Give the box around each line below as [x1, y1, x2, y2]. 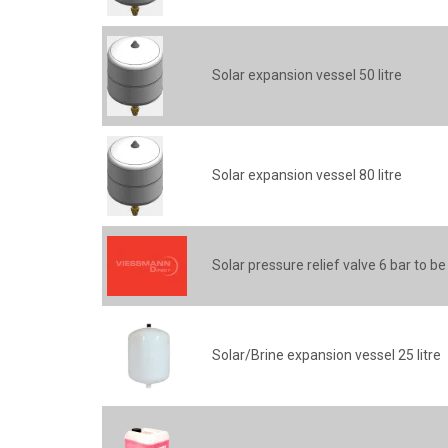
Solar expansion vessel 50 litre [212, 67, 402, 83]
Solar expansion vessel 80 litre [212, 167, 402, 183]
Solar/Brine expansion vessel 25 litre [212, 347, 441, 363]
